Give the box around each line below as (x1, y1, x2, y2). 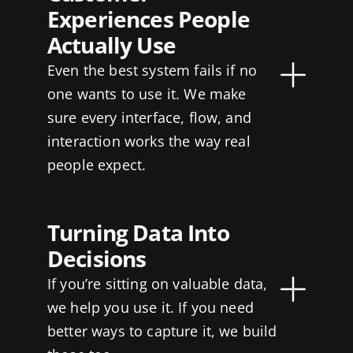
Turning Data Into (46, 217, 229, 248)
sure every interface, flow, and (46, 108, 251, 128)
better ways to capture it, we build (46, 321, 277, 341)
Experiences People (46, 4, 250, 35)
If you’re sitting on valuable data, (46, 274, 268, 294)
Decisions (46, 243, 147, 274)
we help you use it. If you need (46, 298, 254, 318)
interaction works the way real (46, 132, 251, 151)
